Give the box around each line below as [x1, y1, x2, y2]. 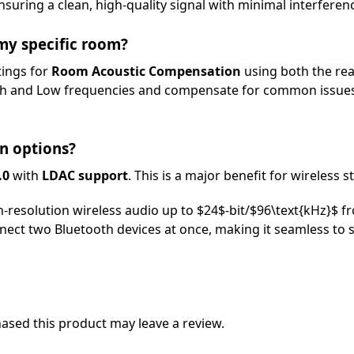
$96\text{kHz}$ [249, 201, 338, 219]
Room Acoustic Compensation [51, 62, 241, 81]
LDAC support [41, 167, 128, 185]
